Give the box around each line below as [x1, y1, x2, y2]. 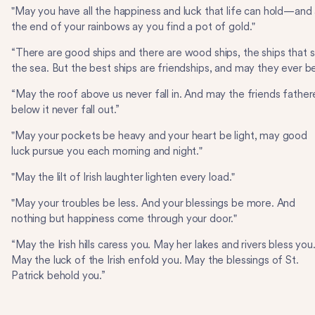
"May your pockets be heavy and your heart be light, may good [11, 129, 308, 142]
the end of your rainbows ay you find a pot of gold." [11, 20, 256, 33]
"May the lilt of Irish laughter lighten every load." [11, 171, 236, 184]
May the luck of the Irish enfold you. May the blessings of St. [11, 254, 299, 266]
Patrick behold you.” [11, 269, 105, 282]
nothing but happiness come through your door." [11, 212, 238, 225]
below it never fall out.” [11, 103, 120, 116]
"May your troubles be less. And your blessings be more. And [11, 197, 296, 210]
